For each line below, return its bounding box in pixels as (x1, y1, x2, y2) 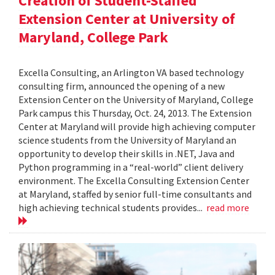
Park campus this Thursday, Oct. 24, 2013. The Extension (18, 106, 252, 119)
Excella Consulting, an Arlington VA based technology (18, 66, 244, 79)
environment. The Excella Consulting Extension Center (18, 174, 249, 187)
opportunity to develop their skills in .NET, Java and (18, 147, 234, 160)
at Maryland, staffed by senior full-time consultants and (18, 187, 252, 200)
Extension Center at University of (18, 9, 235, 28)
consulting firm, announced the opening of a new (18, 79, 225, 92)
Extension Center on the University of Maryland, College (18, 93, 254, 106)
